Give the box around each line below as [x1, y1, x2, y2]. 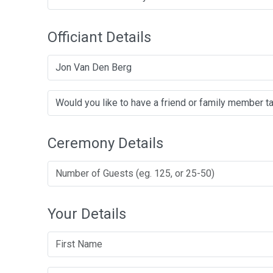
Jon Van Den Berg [55, 62, 132, 73]
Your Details [48, 205, 126, 222]
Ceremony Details [48, 135, 163, 152]
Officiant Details [48, 29, 151, 46]
